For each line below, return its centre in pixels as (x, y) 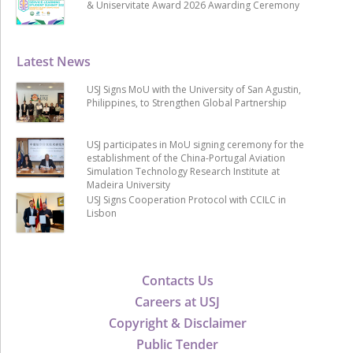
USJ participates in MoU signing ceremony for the (195, 144)
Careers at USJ (177, 301)
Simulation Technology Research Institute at (183, 171)
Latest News (54, 61)
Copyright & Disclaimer (177, 323)
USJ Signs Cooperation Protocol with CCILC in (186, 199)
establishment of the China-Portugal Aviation (186, 158)
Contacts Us (177, 280)
